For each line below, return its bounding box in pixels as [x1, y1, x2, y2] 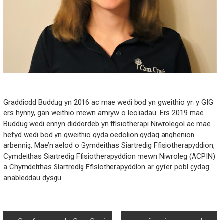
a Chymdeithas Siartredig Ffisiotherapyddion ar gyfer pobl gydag [3, 162, 209, 171]
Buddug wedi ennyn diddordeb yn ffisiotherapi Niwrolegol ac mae [3, 119, 211, 128]
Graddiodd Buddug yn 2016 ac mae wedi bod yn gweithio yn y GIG [3, 97, 213, 107]
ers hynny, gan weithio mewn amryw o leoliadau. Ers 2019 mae [3, 108, 204, 117]
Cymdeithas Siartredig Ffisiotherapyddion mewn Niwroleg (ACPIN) [3, 151, 215, 161]
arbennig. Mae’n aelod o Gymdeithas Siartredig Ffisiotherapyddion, [3, 140, 215, 150]
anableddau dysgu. [3, 173, 63, 182]
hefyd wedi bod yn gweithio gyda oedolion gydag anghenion [3, 130, 194, 139]
